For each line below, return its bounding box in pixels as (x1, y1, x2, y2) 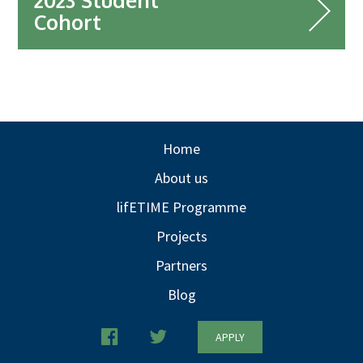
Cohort (34, 9, 102, 36)
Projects (156, 227, 207, 246)
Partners (156, 256, 207, 275)
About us (155, 169, 208, 187)
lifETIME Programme (117, 198, 246, 216)
